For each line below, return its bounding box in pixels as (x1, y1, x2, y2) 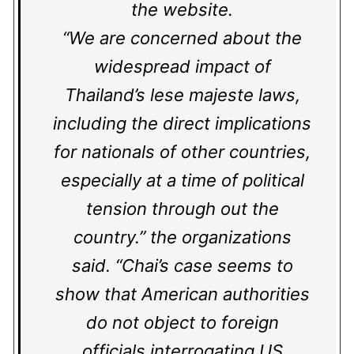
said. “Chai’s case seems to (71, 255, 293, 276)
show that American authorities (55, 284, 310, 304)
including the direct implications (53, 113, 311, 134)
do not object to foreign (85, 312, 279, 333)
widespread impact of (93, 56, 271, 77)
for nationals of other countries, (54, 141, 311, 162)
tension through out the (85, 198, 279, 219)
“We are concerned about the (62, 28, 302, 48)
